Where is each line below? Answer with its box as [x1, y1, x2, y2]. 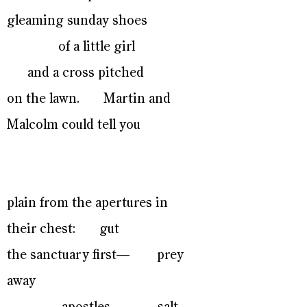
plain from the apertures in [7, 197, 168, 210]
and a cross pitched [7, 66, 144, 79]
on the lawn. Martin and [7, 93, 171, 106]
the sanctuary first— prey [7, 249, 184, 262]
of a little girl [7, 40, 193, 53]
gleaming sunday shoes [7, 14, 147, 27]
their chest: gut [7, 223, 119, 236]
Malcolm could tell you [7, 119, 140, 132]
